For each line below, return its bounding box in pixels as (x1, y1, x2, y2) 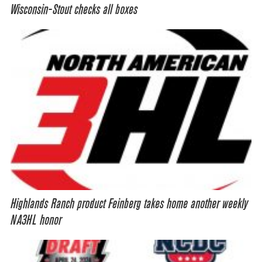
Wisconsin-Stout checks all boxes (11, 2, 137, 17)
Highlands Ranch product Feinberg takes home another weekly (11, 197, 248, 212)
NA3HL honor (11, 213, 61, 228)
